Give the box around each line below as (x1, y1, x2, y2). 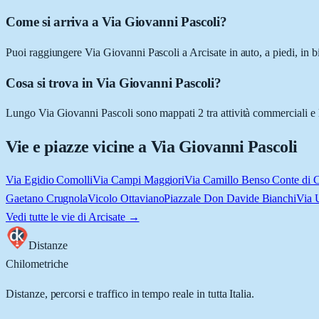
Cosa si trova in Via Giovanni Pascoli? (6, 75, 221, 90)
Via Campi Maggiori (93, 174, 185, 187)
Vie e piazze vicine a (6, 137, 151, 157)
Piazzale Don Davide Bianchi (164, 192, 297, 205)
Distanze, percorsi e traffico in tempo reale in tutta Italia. (6, 288, 255, 300)
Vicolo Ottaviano (88, 192, 164, 205)
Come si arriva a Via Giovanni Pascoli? (6, 14, 227, 30)
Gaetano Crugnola (6, 192, 88, 205)
